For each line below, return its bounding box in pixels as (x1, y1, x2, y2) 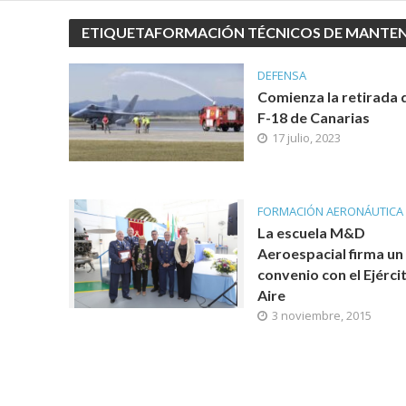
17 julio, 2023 (271, 130, 341, 146)
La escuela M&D (256, 224, 365, 241)
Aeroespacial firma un (256, 245, 403, 262)
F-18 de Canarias (256, 109, 370, 126)
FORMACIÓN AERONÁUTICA (256, 203, 403, 219)
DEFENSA (256, 67, 306, 83)
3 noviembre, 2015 (271, 307, 372, 324)
